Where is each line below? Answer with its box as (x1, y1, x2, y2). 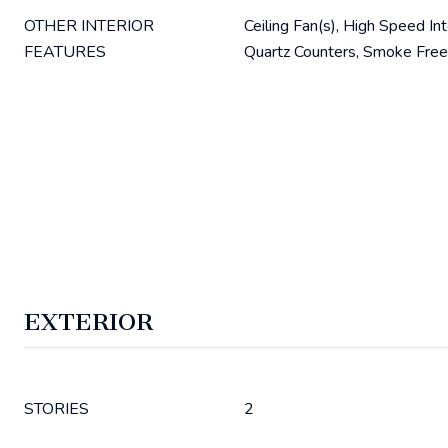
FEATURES (24, 41, 106, 63)
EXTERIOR (24, 308, 153, 336)
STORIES (24, 398, 89, 420)
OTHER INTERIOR (24, 15, 154, 37)
